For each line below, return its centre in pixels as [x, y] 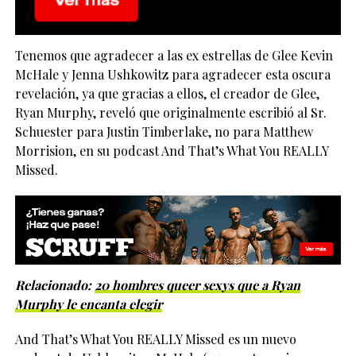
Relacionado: [54, 285]
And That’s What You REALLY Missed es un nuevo [155, 339]
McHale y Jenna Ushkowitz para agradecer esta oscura [172, 74]
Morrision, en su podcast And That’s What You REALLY [171, 150]
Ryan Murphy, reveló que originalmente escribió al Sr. [170, 112]
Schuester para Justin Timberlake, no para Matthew [164, 131]
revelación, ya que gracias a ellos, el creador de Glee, [167, 93]
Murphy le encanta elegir [88, 304]
